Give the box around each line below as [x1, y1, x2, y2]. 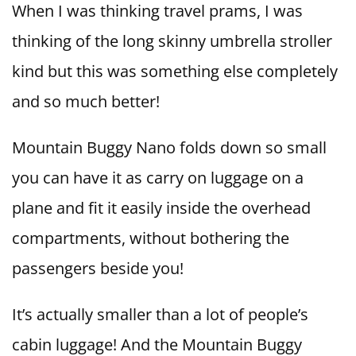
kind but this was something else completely [12, 60, 338, 82]
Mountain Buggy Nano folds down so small [12, 136, 327, 158]
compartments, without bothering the [12, 226, 289, 249]
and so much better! [12, 90, 160, 112]
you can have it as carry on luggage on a [12, 166, 304, 188]
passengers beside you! [12, 257, 184, 279]
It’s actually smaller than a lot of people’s [12, 303, 308, 325]
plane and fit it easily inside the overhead [12, 196, 311, 219]
